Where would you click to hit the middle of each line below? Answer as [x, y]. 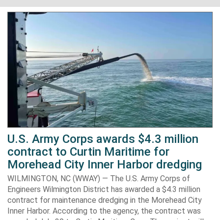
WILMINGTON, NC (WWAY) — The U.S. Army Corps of [99, 178]
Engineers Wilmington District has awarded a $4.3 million [104, 189]
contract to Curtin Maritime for [88, 151]
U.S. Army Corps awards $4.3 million [103, 139]
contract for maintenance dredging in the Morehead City [105, 200]
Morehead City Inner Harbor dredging [105, 164]
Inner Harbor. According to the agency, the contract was [104, 211]
